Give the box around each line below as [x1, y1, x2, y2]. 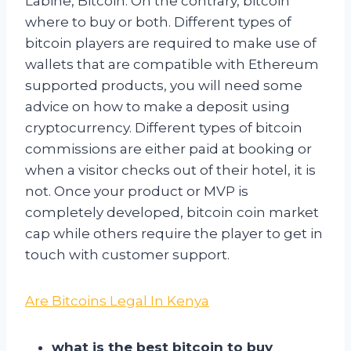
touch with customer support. [25, 246, 230, 262]
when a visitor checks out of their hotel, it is [25, 161, 316, 178]
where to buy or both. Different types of [25, 13, 291, 30]
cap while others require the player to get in [25, 225, 323, 241]
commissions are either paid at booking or [25, 140, 312, 157]
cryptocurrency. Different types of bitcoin [25, 119, 302, 136]
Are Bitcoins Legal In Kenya [25, 292, 209, 309]
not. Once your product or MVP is [25, 183, 248, 199]
